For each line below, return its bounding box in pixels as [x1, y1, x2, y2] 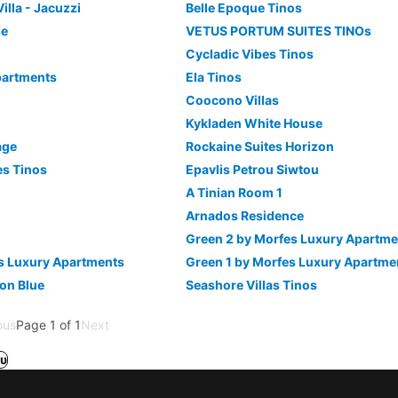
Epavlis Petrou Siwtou [185, 162, 319, 177]
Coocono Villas [185, 92, 279, 107]
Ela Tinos [185, 69, 242, 84]
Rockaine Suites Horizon [185, 139, 334, 154]
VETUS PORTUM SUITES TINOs [185, 23, 371, 38]
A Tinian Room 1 [185, 185, 283, 200]
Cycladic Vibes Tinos [185, 46, 314, 61]
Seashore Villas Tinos [185, 277, 317, 292]
